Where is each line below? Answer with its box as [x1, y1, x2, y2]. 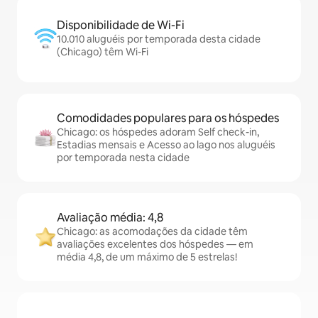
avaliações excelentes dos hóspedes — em [57, 238, 253, 251]
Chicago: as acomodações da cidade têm [57, 225, 248, 238]
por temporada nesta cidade [57, 151, 190, 164]
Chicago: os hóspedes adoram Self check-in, [57, 126, 259, 138]
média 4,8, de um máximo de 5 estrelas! [57, 251, 237, 263]
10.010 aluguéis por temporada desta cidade [57, 33, 261, 45]
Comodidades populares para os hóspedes [57, 111, 279, 126]
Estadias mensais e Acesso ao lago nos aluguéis [57, 138, 275, 151]
